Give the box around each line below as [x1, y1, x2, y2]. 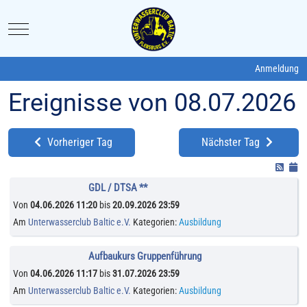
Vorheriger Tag [45, 136, 112, 149]
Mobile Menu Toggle [18, 22, 95, 34]
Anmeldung [255, 62, 299, 74]
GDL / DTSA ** [88, 182, 148, 195]
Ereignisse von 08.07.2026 [8, 88, 296, 118]
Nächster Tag [201, 136, 262, 149]
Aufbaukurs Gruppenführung [88, 250, 202, 263]
